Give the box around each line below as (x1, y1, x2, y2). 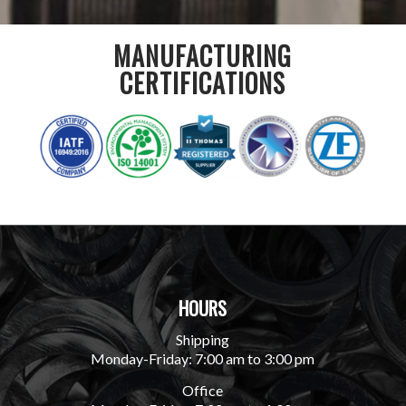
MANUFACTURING (113, 36, 293, 74)
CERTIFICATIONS (120, 63, 286, 101)
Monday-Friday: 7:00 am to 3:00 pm (91, 350, 315, 368)
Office (182, 381, 224, 399)
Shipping (176, 331, 230, 349)
